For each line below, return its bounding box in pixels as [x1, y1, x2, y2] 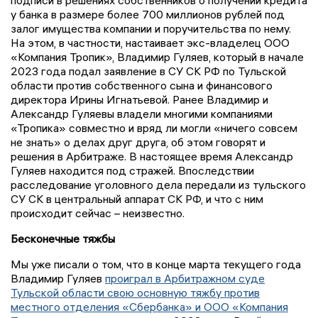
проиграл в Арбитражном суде [105, 270, 265, 285]
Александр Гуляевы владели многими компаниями [11, 106, 273, 121]
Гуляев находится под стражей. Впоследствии [11, 163, 254, 177]
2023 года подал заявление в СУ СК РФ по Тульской [11, 63, 286, 78]
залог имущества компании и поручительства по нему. [11, 21, 291, 35]
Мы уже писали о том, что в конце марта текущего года [11, 256, 301, 271]
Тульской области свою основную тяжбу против [11, 285, 260, 300]
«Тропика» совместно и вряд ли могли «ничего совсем [11, 120, 297, 135]
